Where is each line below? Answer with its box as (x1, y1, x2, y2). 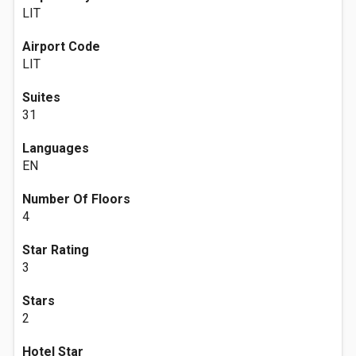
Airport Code (22, 39, 100, 54)
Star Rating (22, 242, 89, 257)
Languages (22, 141, 89, 156)
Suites (22, 90, 60, 105)
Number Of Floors (22, 192, 130, 207)
